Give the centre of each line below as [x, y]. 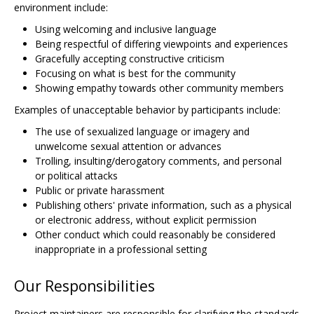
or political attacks [76, 176]
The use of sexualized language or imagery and [142, 132]
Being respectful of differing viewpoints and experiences [162, 44]
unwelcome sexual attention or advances [128, 146]
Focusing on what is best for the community [135, 74]
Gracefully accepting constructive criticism [130, 59]
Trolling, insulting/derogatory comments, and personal [158, 161]
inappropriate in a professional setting [121, 250]
